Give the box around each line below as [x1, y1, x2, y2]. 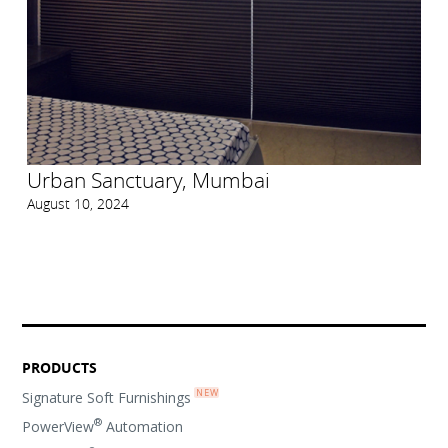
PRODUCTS [22, 357, 98, 377]
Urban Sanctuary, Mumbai [26, 165, 270, 194]
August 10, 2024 [26, 193, 129, 213]
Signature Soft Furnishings [22, 387, 192, 407]
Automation [102, 416, 184, 436]
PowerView [22, 416, 95, 436]
